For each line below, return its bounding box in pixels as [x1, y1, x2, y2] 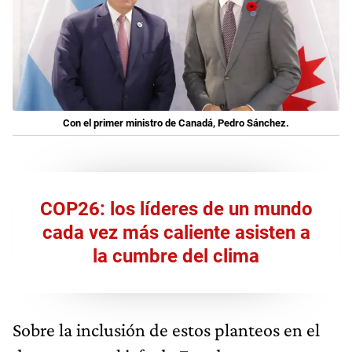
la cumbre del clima [93, 244, 259, 267]
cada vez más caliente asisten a [42, 221, 310, 244]
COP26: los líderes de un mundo [39, 197, 313, 220]
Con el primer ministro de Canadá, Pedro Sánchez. [63, 116, 289, 129]
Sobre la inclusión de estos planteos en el [13, 318, 320, 340]
